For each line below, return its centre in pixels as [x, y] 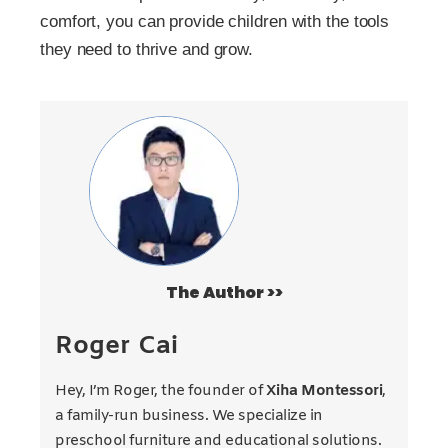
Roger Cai [116, 346]
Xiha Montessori [323, 391]
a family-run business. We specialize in [189, 416]
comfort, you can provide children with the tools [215, 21]
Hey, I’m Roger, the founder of [160, 391]
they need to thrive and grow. [147, 49]
